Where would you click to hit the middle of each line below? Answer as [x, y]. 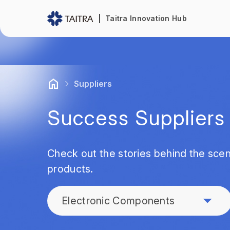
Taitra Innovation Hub [146, 18]
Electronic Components [118, 201]
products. [70, 169]
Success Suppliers [136, 118]
